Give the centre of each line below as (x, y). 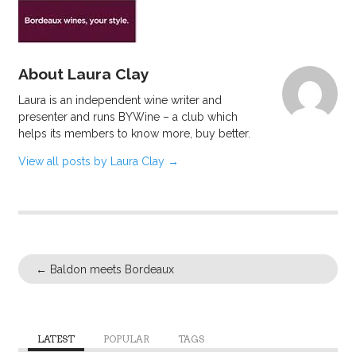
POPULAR (126, 339)
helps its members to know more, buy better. (134, 133)
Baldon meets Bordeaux (111, 269)
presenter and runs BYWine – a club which (128, 116)
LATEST (56, 339)
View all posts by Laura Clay (93, 161)
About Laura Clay (83, 74)
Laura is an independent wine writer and (120, 100)
